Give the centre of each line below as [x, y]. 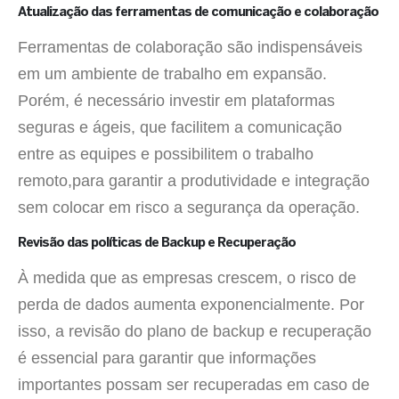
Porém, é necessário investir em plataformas [176, 101]
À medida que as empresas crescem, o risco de [187, 277]
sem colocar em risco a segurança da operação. [189, 208]
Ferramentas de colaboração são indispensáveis [190, 48]
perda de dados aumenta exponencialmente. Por [191, 304]
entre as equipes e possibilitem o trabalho [166, 155]
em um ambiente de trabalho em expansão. [172, 74]
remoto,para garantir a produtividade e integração [194, 181]
